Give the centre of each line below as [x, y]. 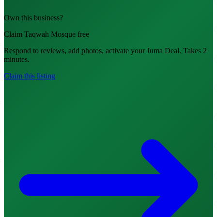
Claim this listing [30, 76]
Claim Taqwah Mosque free [46, 34]
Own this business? [33, 18]
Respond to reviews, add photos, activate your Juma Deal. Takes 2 [105, 51]
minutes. [17, 60]
